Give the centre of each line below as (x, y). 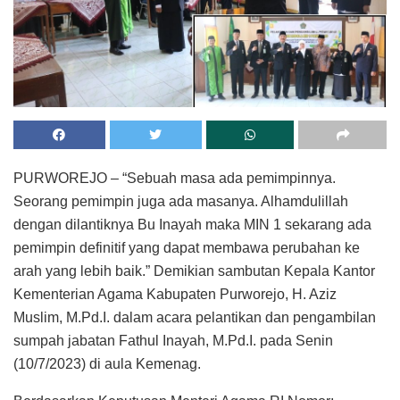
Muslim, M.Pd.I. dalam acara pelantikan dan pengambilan (195, 317)
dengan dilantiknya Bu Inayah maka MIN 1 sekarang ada (192, 224)
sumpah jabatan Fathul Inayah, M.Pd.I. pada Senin (173, 340)
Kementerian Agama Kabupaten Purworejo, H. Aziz (175, 294)
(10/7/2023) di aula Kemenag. (107, 363)
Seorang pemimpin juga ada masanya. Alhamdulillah (181, 201)
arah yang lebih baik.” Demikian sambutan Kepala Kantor (194, 271)
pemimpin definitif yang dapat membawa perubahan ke (187, 247)
